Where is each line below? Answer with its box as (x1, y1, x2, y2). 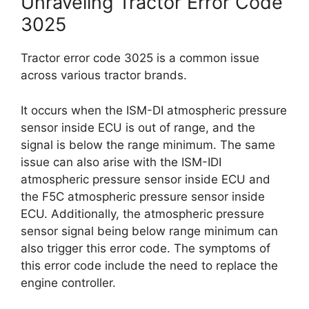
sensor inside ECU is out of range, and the (21, 120, 255, 134)
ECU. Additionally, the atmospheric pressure (21, 206, 264, 221)
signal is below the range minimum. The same (21, 137, 275, 152)
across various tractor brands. (21, 68, 187, 82)
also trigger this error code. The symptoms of (21, 241, 270, 255)
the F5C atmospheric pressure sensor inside (21, 189, 265, 203)
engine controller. (21, 275, 116, 290)
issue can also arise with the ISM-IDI (21, 154, 221, 169)
